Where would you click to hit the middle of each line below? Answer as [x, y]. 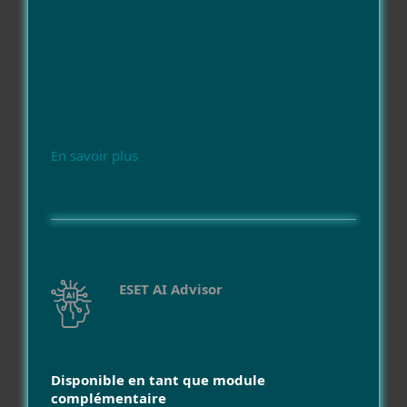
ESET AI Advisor [173, 289]
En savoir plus [94, 156]
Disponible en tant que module [158, 380]
